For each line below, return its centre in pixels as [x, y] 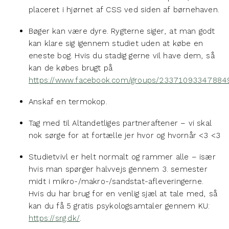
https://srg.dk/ [54, 218]
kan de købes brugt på [71, 68]
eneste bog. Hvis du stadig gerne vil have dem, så [122, 55]
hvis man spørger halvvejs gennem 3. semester [118, 169]
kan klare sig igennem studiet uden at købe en [116, 43]
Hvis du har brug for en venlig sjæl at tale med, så [123, 193]
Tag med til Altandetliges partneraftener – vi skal [120, 123]
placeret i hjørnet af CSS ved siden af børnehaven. [124, 9]
